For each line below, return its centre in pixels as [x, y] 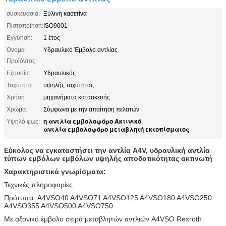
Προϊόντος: [22, 61]
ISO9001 [55, 25]
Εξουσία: [18, 73]
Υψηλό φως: [23, 121]
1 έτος [52, 38]
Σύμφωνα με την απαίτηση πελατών [91, 109]
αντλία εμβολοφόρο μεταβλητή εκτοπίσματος [116, 129]
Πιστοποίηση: [25, 25]
